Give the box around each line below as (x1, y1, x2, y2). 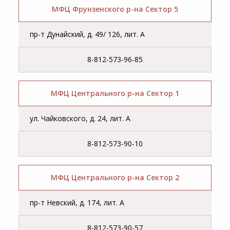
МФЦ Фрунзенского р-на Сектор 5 (52, 4, 178, 14)
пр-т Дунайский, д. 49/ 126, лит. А (30, 29, 145, 40)
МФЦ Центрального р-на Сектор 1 (51, 88, 179, 99)
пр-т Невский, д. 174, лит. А (30, 198, 125, 208)
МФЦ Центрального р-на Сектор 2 (51, 172, 179, 183)
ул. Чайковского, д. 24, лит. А (30, 113, 131, 124)
